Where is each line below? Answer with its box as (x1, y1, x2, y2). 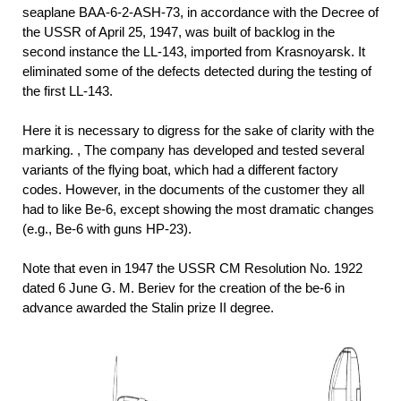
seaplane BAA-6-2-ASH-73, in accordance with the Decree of (22, 4, 379, 21)
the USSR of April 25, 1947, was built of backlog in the (22, 24, 335, 40)
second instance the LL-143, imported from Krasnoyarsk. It (22, 44, 365, 60)
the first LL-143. (22, 83, 113, 99)
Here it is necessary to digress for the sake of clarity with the (22, 123, 374, 139)
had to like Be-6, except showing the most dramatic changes (22, 201, 374, 218)
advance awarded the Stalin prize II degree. (22, 300, 274, 316)
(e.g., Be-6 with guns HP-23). (22, 221, 192, 237)
